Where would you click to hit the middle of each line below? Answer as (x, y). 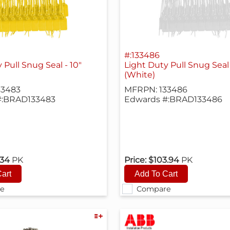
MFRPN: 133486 (156, 90)
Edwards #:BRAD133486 (173, 100)
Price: (135, 160)
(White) (139, 75)
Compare (154, 189)
